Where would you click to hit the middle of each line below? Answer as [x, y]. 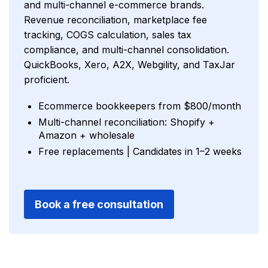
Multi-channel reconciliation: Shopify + [127, 122]
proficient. [47, 80]
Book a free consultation [99, 205]
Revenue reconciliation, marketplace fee [115, 20]
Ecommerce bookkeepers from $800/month [140, 106]
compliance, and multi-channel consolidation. [127, 50]
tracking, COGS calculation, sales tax [108, 35]
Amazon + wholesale [86, 135]
